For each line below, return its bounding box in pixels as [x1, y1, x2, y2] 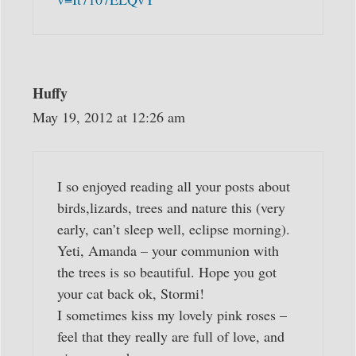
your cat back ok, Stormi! [57, 284, 204, 304]
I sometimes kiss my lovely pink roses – [57, 305, 287, 325]
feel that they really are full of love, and [57, 327, 284, 346]
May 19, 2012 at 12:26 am [33, 107, 185, 127]
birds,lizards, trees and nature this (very [57, 198, 285, 218]
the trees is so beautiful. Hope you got [57, 262, 277, 282]
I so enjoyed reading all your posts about [57, 176, 290, 196]
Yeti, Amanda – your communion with [57, 241, 279, 261]
